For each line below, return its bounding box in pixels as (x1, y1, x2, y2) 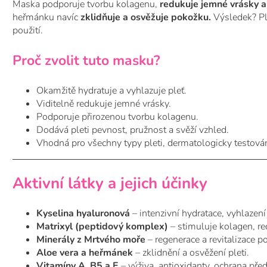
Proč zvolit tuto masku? (13, 51, 160, 70)
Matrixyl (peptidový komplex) (36, 220, 168, 234)
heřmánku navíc (13, 11, 80, 24)
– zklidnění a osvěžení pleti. (133, 246, 249, 260)
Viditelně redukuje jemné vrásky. (36, 97, 171, 111)
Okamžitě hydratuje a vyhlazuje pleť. (36, 84, 187, 98)
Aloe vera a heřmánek (36, 246, 133, 260)
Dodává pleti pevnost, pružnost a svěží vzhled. (36, 123, 229, 137)
